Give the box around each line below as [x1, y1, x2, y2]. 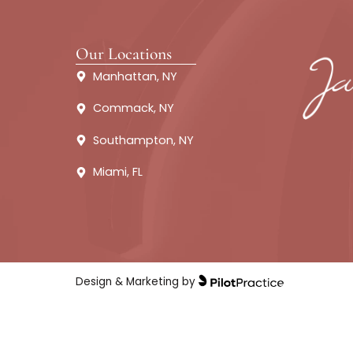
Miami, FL [103, 299, 159, 318]
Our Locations [84, 165, 191, 189]
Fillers [295, 43, 340, 64]
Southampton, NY [103, 264, 216, 282]
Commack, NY [103, 229, 195, 247]
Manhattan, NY [103, 193, 198, 211]
